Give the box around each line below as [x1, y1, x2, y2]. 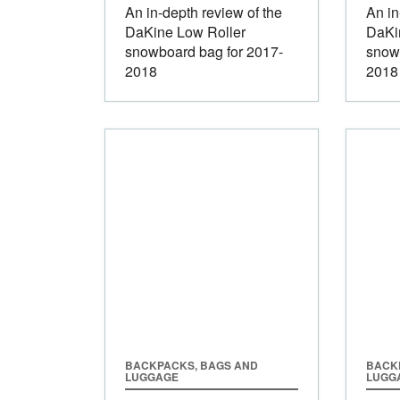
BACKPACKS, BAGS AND [125, 356, 258, 373]
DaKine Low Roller [125, 21, 246, 42]
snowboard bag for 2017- [125, 40, 283, 62]
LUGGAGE [125, 368, 179, 385]
